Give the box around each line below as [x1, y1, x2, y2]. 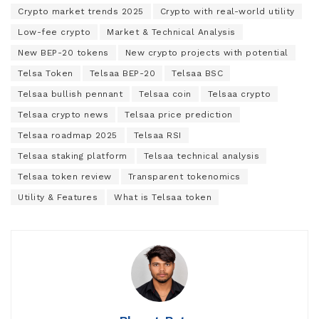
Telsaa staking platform [18, 150, 127, 161]
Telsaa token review [18, 171, 112, 182]
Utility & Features [18, 192, 98, 202]
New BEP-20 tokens [18, 47, 109, 58]
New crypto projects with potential [125, 47, 288, 58]
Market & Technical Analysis [107, 26, 236, 37]
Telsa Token [18, 68, 73, 78]
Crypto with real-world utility [159, 6, 295, 16]
